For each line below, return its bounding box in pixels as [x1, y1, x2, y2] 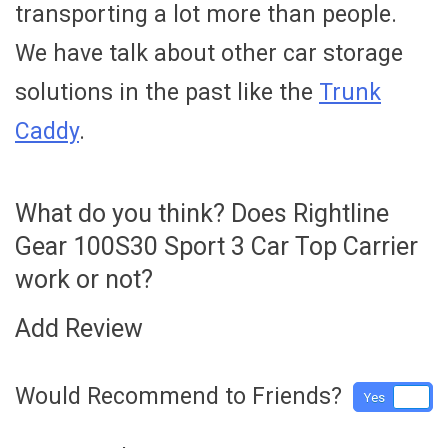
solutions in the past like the [15, 79, 319, 107]
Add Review [15, 313, 143, 343]
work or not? [15, 265, 153, 295]
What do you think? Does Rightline [15, 199, 389, 229]
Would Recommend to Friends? [15, 382, 342, 410]
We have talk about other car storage [15, 40, 403, 68]
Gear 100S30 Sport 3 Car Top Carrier [15, 232, 418, 262]
